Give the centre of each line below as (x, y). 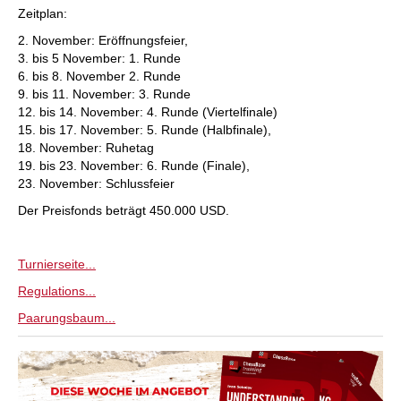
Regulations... (57, 291)
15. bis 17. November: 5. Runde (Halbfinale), (145, 130)
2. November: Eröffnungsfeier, (103, 40)
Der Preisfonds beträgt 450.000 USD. (125, 210)
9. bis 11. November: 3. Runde (104, 94)
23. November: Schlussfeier (98, 183)
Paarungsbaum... (67, 318)
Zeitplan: (43, 13)
